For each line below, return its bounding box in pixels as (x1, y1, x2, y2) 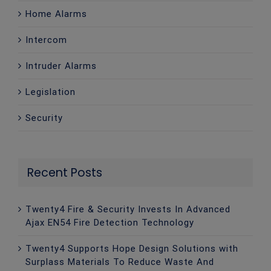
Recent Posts (27, 164, 102, 181)
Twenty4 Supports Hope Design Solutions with (25, 243, 238, 254)
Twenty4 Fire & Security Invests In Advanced (25, 203, 230, 215)
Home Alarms (25, 8, 87, 19)
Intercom (25, 34, 67, 45)
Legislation (25, 86, 76, 97)
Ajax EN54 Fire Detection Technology (25, 217, 194, 228)
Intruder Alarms (25, 60, 97, 71)
